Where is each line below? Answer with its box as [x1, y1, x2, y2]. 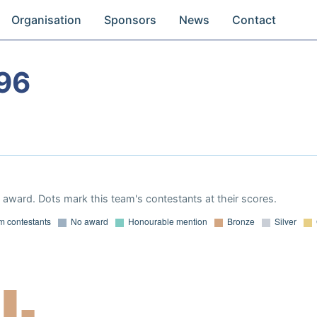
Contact [232, 13, 277, 27]
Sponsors [104, 13, 157, 27]
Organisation [11, 13, 82, 27]
